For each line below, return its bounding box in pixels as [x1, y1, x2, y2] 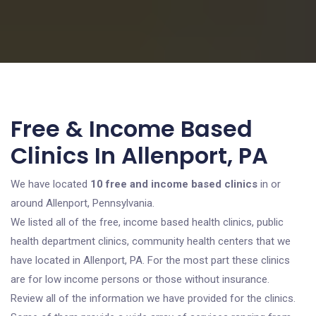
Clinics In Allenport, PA [11, 140, 268, 171]
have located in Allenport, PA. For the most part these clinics [11, 254, 290, 267]
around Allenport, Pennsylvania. [11, 197, 154, 209]
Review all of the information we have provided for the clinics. [11, 292, 296, 305]
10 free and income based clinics [90, 178, 257, 190]
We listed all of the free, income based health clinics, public [11, 216, 284, 229]
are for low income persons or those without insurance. [11, 273, 269, 286]
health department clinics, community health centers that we [11, 235, 291, 248]
